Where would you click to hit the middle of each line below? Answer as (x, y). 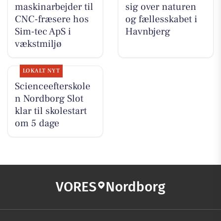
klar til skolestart (51, 111)
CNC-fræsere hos (52, 19)
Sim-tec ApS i (43, 32)
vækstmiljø (38, 44)
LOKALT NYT (41, 71)
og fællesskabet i (161, 19)
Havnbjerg (147, 32)
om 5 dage (37, 124)
